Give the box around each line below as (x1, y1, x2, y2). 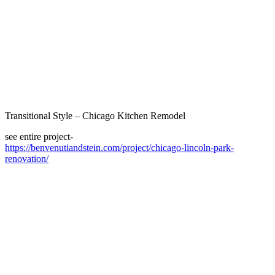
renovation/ (5, 153, 48, 164)
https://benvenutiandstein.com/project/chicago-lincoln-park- (5, 142, 234, 153)
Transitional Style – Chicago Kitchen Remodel (5, 110, 185, 121)
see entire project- (5, 131, 73, 142)
